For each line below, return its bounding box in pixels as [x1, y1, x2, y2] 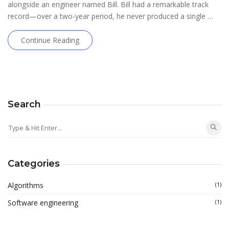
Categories [8, 158, 60, 170]
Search [8, 99, 41, 110]
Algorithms [8, 180, 43, 191]
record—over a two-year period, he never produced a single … [8, 11, 213, 21]
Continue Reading [21, 35, 79, 45]
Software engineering [8, 198, 78, 208]
